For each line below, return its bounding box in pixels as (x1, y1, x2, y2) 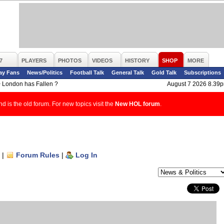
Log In (75, 151, 97, 159)
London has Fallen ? (2, 81, 58, 87)
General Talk (111, 69, 144, 75)
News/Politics (27, 69, 62, 75)
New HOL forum (114, 101, 160, 107)
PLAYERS (21, 57, 46, 63)
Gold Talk (151, 69, 176, 75)
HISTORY (125, 57, 149, 63)
